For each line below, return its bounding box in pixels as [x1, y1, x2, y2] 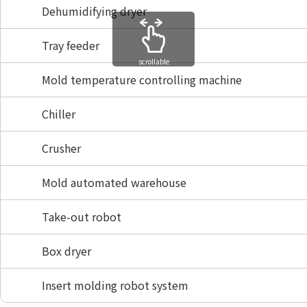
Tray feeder [42, 37, 99, 54]
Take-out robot [42, 208, 121, 225]
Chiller [42, 106, 75, 123]
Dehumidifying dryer [42, 3, 147, 20]
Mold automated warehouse [42, 174, 186, 191]
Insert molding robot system [42, 277, 188, 294]
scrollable [138, 56, 169, 66]
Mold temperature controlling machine [42, 71, 242, 88]
